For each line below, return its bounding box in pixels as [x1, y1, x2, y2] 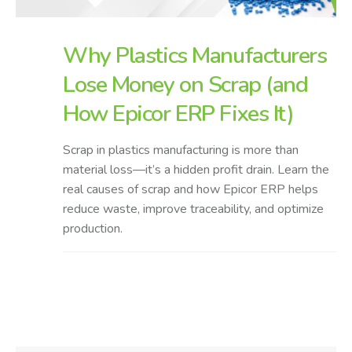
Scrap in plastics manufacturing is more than [63, 141, 299, 159]
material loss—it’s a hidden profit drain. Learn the [63, 160, 329, 178]
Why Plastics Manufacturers [63, 39, 327, 71]
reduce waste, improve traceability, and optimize [63, 200, 324, 218]
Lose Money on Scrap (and [63, 68, 308, 100]
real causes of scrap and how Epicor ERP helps [63, 180, 318, 198]
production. [63, 219, 123, 237]
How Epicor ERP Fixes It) [63, 97, 294, 129]
